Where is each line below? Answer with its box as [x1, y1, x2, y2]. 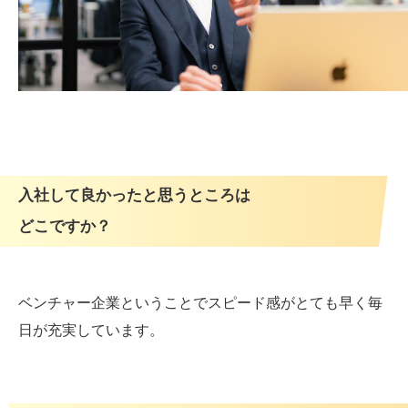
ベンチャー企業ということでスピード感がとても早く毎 [18, 294, 382, 311]
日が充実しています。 [18, 321, 164, 338]
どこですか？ [18, 217, 111, 235]
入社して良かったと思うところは [18, 186, 250, 204]
